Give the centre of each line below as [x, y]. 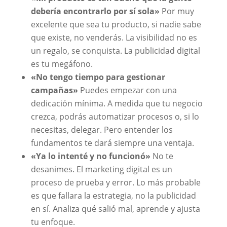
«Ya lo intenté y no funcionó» [90, 156]
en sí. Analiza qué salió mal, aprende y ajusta [115, 209]
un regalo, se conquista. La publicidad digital [115, 50]
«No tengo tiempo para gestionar [98, 77]
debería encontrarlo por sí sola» [95, 11]
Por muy [177, 11]
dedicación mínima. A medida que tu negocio [117, 103]
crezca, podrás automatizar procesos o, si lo [115, 116]
